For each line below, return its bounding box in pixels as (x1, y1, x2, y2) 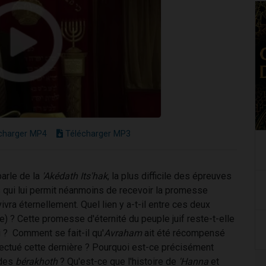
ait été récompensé (142, 227, 225, 239)
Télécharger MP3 (63, 128, 131, 139)
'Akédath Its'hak (40, 170, 107, 182)
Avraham (104, 227, 142, 239)
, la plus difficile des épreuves (107, 170, 232, 182)
